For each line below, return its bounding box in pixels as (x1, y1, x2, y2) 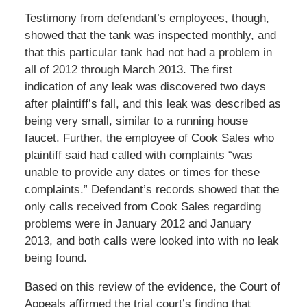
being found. (24, 251, 87, 265)
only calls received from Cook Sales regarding (24, 199, 261, 213)
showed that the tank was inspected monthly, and (24, 28, 276, 42)
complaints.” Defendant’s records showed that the (24, 182, 279, 196)
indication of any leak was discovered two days (24, 79, 266, 93)
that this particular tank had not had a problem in (24, 45, 272, 59)
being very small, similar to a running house (24, 114, 248, 127)
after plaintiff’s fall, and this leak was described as (24, 97, 281, 110)
